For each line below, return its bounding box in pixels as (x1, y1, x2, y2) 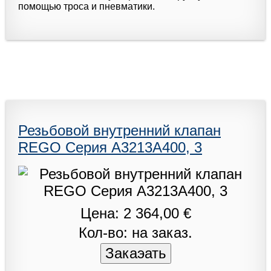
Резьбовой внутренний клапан (18, 122, 221, 139)
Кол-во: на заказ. (79, 224, 192, 241)
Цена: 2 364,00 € (80, 204, 191, 221)
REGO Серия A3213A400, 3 (18, 139, 202, 155)
